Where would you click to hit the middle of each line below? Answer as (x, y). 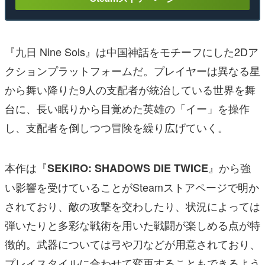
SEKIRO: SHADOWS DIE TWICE (128, 168)
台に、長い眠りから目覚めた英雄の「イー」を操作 (127, 109)
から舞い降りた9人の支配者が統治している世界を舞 (130, 90)
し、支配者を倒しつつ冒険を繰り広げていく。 (117, 127)
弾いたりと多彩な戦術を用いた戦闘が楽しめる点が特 (132, 225)
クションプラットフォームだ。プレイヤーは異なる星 (132, 71)
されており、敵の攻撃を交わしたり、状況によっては (132, 206)
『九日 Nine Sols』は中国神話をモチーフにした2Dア (132, 52)
